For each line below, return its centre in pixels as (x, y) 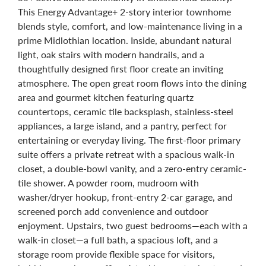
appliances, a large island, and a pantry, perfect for (122, 125)
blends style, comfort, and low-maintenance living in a (130, 26)
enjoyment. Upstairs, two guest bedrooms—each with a (133, 225)
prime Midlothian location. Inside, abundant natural (125, 40)
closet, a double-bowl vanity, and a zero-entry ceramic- (132, 168)
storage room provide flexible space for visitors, (116, 254)
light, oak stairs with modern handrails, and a (111, 54)
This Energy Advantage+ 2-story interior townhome (124, 11)
